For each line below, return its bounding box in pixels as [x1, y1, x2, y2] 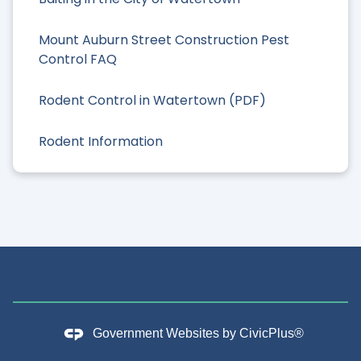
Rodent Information [39, 132, 163, 151]
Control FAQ [39, 49, 117, 68]
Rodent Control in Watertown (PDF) [39, 91, 266, 110]
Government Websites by [92, 326, 239, 341]
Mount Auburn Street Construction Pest [39, 30, 289, 49]
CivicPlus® [239, 326, 304, 341]
